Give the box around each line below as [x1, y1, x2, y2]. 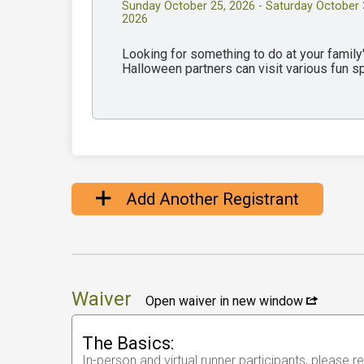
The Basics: [82, 333, 174, 354]
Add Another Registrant [122, 188, 299, 209]
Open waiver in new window [145, 293, 306, 310]
